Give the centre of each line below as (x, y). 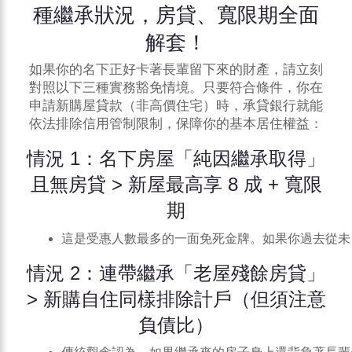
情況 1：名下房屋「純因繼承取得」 (176, 159)
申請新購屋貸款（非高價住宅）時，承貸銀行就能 (176, 106)
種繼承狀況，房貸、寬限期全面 (176, 15)
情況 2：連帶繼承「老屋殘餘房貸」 (176, 273)
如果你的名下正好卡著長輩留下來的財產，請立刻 (176, 70)
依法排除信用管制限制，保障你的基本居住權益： (176, 124)
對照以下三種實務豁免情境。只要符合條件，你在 (176, 88)
